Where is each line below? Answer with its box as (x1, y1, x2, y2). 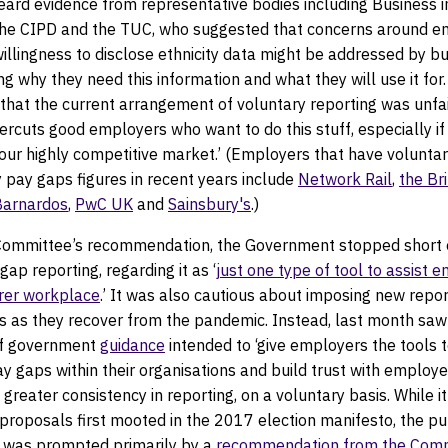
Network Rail (298, 169, 392, 189)
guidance (100, 335, 165, 355)
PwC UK (75, 194, 133, 214)
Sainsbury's (168, 194, 251, 214)
